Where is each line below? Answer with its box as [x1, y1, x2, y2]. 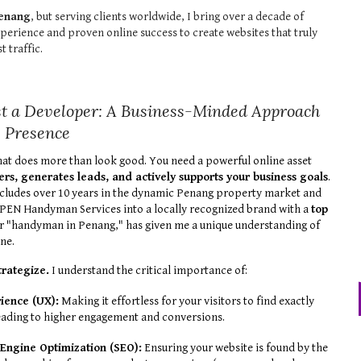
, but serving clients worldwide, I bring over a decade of [31, 10, 305, 23]
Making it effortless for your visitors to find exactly [59, 293, 315, 308]
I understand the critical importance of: [49, 263, 248, 277]
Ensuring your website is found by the [142, 340, 329, 355]
